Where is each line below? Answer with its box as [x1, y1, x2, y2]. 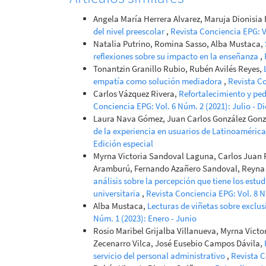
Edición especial [93, 137, 153, 149]
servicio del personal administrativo [93, 249, 227, 261]
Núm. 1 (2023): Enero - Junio [93, 212, 197, 224]
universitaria [93, 187, 142, 199]
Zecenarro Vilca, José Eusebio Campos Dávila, [93, 237, 264, 249]
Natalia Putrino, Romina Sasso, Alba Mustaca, [93, 37, 265, 49]
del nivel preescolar [93, 25, 166, 37]
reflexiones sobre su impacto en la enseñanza [93, 50, 260, 62]
